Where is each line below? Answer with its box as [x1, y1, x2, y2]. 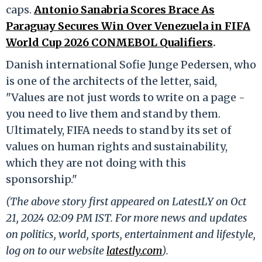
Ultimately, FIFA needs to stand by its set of [6, 123, 232, 137]
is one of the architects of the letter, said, [6, 74, 217, 88]
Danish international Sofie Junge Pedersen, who [6, 57, 256, 71]
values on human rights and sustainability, [6, 139, 227, 153]
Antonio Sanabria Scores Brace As [34, 2, 215, 16]
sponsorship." [6, 172, 77, 186]
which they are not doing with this [6, 156, 186, 170]
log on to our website [6, 243, 106, 257]
